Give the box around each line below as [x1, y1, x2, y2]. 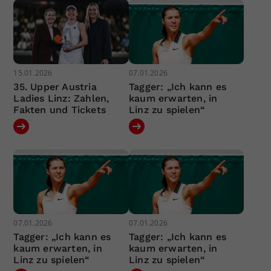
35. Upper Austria [13, 80, 97, 93]
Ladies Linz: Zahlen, [13, 92, 109, 104]
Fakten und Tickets [13, 103, 106, 116]
